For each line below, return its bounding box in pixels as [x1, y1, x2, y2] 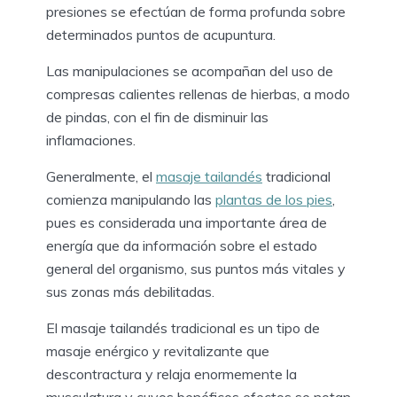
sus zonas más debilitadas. [46, 283, 214, 301]
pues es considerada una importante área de [46, 214, 327, 232]
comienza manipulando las [46, 191, 215, 209]
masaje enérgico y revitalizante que [46, 342, 269, 361]
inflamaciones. [46, 131, 136, 150]
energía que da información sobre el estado [46, 237, 317, 255]
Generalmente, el [46, 167, 156, 186]
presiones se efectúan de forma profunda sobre [46, 3, 346, 21]
